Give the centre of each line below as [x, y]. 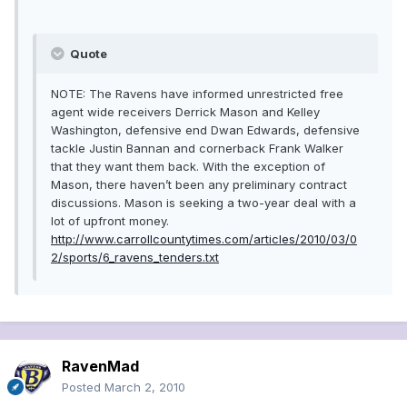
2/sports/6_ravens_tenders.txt [135, 257]
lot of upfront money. [110, 220]
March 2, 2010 [145, 387]
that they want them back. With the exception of [188, 166]
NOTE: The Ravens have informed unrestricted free [197, 93]
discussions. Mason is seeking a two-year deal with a [203, 202]
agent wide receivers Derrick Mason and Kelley [185, 111]
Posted [83, 387]
